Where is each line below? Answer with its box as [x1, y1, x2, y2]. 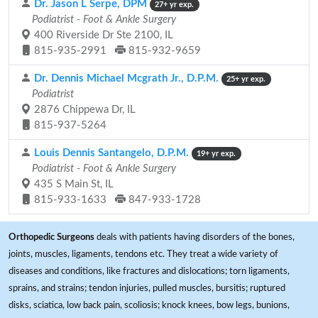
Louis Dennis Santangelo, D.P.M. [31, 148, 189, 158]
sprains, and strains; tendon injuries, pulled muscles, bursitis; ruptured [9, 283, 285, 293]
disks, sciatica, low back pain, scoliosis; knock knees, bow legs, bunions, [9, 300, 290, 310]
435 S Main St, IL [31, 179, 114, 190]
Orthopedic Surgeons [9, 232, 94, 242]
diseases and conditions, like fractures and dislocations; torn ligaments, [9, 266, 290, 276]
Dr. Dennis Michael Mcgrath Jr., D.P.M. [31, 73, 219, 84]
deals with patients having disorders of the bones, [94, 232, 295, 242]
